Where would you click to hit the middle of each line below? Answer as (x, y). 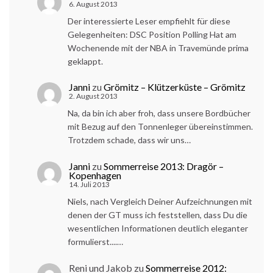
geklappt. (85, 61)
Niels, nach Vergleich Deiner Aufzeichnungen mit (160, 201)
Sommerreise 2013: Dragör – (164, 166)
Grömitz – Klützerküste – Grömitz (175, 87)
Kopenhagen (95, 175)
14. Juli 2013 (89, 184)
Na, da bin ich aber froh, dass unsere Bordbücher (159, 113)
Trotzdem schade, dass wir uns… (129, 140)
